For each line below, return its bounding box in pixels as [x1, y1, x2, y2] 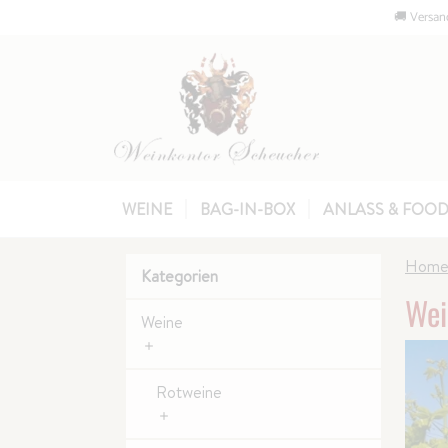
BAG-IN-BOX [200, 198, 295, 220]
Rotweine [156, 381, 222, 403]
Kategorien [141, 265, 218, 287]
